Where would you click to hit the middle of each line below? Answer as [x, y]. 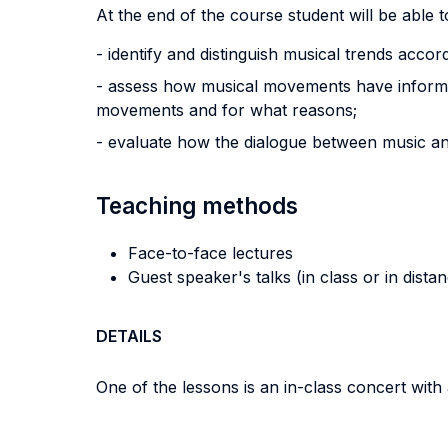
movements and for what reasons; [226, 110]
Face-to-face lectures [210, 253]
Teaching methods [197, 205]
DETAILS [129, 336]
